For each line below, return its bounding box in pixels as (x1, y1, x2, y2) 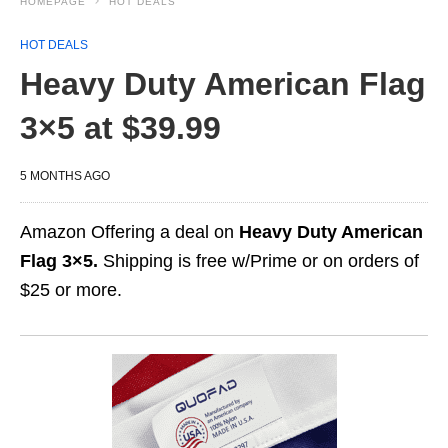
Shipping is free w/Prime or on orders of (98, 251, 419, 271)
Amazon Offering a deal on (20, 222, 239, 242)
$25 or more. (20, 280, 122, 300)
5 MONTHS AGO (20, 169, 110, 183)
